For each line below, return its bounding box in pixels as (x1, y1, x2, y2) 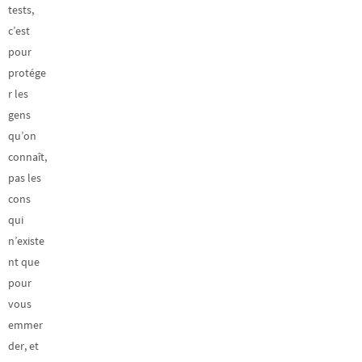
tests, (8, 2, 34, 17)
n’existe (8, 233, 44, 248)
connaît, (8, 149, 47, 164)
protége (8, 65, 46, 80)
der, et (8, 338, 39, 353)
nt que (8, 254, 40, 269)
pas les (8, 170, 41, 185)
